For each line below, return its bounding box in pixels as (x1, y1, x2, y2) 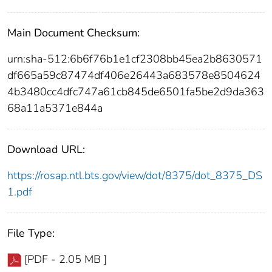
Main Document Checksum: (7, 25, 140, 41)
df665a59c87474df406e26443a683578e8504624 (7, 68, 260, 83)
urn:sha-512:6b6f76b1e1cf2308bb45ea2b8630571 (7, 52, 262, 67)
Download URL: (7, 142, 85, 157)
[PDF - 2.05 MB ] (24, 252, 107, 267)
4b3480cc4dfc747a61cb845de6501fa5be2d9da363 (7, 84, 264, 100)
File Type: (7, 226, 55, 241)
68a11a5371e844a (7, 101, 103, 116)
